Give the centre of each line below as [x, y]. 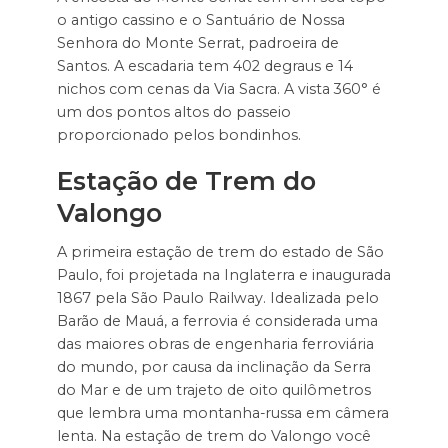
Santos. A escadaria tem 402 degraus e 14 [204, 65]
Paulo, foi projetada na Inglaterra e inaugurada [223, 275]
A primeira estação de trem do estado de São [220, 252]
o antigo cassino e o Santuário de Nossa [200, 19]
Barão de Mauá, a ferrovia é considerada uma [217, 321]
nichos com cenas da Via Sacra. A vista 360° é [218, 88]
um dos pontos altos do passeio [173, 111]
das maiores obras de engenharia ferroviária [215, 344]
